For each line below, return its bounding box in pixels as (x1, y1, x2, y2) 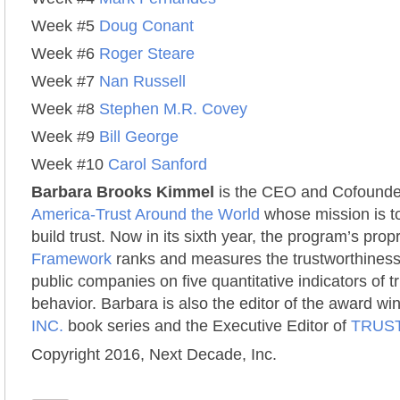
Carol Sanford (108, 155, 207, 173)
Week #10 (31, 155, 108, 173)
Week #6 (31, 45, 99, 62)
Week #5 (31, 17, 99, 35)
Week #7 (31, 72, 99, 90)
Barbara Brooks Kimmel (31, 183, 214, 201)
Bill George (99, 128, 179, 146)
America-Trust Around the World (31, 205, 260, 223)
